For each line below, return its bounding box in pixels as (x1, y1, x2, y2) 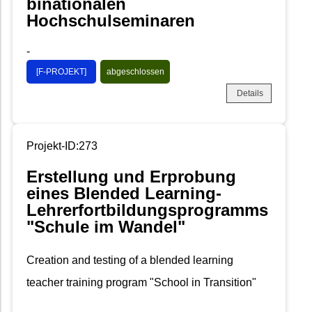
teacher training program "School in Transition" (26, 276, 256, 288)
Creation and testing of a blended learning (26, 253, 233, 266)
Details (237, 88, 263, 98)
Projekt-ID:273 (26, 139, 97, 152)
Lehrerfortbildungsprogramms (26, 200, 268, 219)
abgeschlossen (106, 66, 164, 77)
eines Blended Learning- (26, 183, 221, 203)
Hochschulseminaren (26, 11, 195, 31)
